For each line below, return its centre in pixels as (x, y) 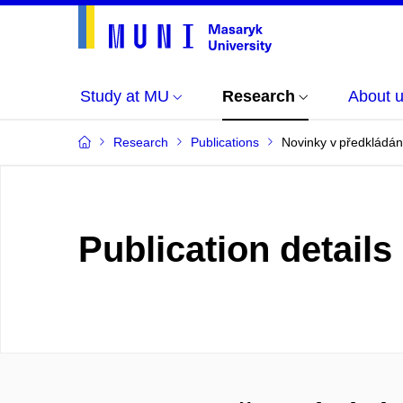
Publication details (235, 249)
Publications (225, 142)
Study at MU (125, 96)
